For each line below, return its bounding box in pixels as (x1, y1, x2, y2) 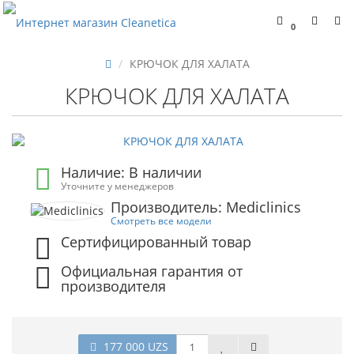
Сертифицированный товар (61, 232, 252, 251)
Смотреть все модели (111, 214, 212, 227)
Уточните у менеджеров (61, 179, 175, 192)
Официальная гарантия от (61, 262, 243, 281)
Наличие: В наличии (61, 163, 202, 182)
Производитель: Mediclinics (111, 198, 301, 217)
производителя (61, 277, 167, 296)
